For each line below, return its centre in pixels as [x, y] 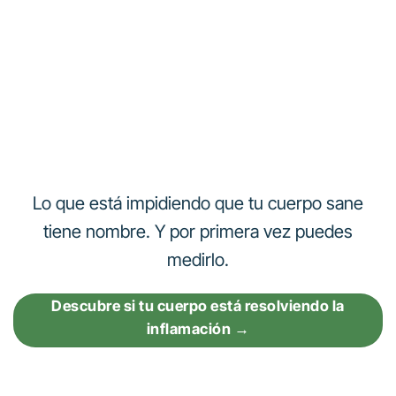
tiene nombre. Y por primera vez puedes [198, 231]
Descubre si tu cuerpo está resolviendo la [198, 305]
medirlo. [198, 259]
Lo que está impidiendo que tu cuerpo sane [198, 202]
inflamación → [198, 328]
